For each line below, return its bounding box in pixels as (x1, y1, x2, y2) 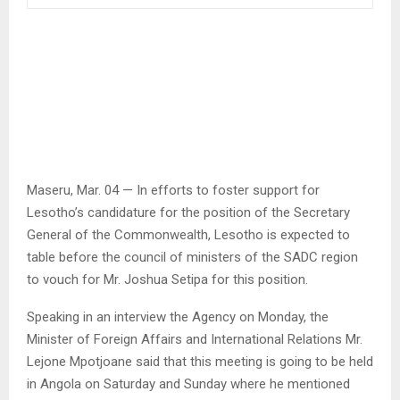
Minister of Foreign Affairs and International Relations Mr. (27, 330, 362, 347)
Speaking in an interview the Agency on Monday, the (27, 308, 329, 325)
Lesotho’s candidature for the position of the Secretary (27, 204, 350, 221)
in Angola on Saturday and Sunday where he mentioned (27, 375, 350, 392)
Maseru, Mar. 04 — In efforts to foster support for (27, 181, 320, 198)
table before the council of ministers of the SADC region (27, 248, 358, 265)
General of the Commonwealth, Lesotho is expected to (27, 226, 350, 243)
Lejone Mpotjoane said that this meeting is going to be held (27, 353, 373, 370)
